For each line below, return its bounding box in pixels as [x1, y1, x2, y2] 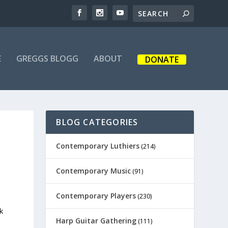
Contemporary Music [56, 166, 131, 176]
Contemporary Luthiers [56, 141, 140, 151]
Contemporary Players [56, 191, 136, 201]
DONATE [145, 54, 179, 65]
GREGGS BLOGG [16, 53, 78, 64]
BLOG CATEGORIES [56, 117, 138, 128]
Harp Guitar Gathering [56, 216, 137, 225]
